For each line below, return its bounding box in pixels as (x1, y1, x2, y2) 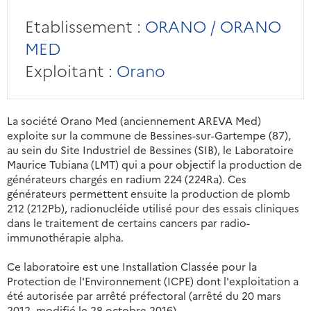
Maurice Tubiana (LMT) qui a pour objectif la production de (7, 157, 302, 172)
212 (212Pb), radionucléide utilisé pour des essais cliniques (7, 201, 299, 216)
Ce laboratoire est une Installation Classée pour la (7, 259, 257, 274)
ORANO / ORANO (140, 15, 281, 37)
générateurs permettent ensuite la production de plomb (7, 186, 290, 201)
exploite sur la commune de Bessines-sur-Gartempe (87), (7, 128, 291, 143)
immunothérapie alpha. (7, 230, 124, 245)
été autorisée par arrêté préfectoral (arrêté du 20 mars (7, 288, 281, 303)
